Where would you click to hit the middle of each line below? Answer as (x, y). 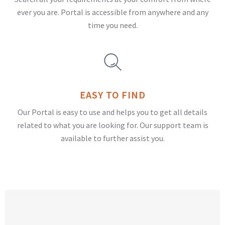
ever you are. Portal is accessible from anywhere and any (113, 12)
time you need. (113, 25)
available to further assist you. (113, 138)
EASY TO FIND (113, 95)
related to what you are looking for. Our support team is (113, 125)
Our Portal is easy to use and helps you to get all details (113, 112)
